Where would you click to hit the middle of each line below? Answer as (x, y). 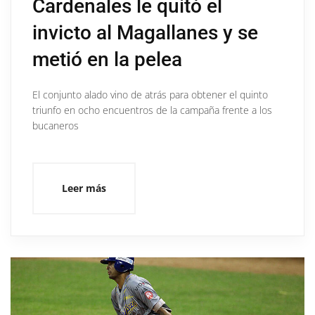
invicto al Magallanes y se (145, 32)
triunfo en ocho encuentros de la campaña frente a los (152, 110)
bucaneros (56, 125)
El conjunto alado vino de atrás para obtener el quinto (150, 94)
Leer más (84, 188)
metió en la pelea (107, 59)
